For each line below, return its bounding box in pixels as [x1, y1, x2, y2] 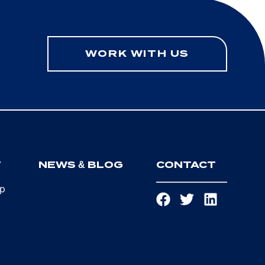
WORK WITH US [85, 48, 190, 59]
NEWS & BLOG [38, 159, 123, 170]
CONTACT [156, 159, 216, 170]
